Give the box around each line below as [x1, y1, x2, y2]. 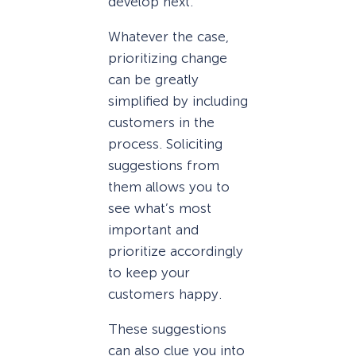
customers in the [108, 114, 215, 130]
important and [108, 221, 199, 238]
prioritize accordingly [108, 242, 243, 259]
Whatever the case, [108, 28, 229, 44]
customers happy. [108, 285, 222, 302]
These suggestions [108, 321, 226, 338]
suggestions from [108, 157, 219, 173]
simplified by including [108, 92, 248, 109]
